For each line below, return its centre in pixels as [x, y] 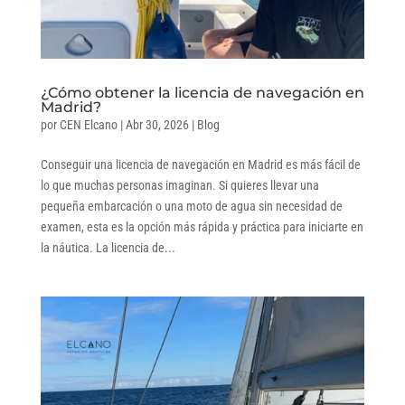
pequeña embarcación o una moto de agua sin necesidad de [191, 206]
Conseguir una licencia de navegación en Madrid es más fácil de [200, 164]
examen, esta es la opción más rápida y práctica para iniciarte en [202, 226]
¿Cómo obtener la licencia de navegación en [202, 92]
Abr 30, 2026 [157, 124]
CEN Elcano [88, 124]
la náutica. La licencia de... [108, 247]
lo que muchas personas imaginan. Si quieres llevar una [179, 185]
